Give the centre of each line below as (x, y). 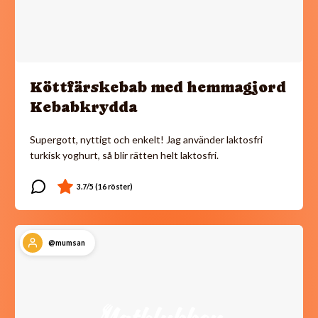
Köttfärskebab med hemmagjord (158, 88)
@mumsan (66, 243)
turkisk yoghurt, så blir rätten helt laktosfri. (124, 155)
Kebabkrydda (83, 108)
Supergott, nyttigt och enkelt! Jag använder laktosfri (146, 140)
